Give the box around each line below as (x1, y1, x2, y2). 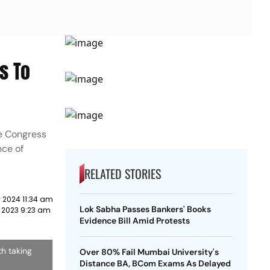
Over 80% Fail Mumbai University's (79, 246, 219, 257)
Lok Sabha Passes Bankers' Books (79, 204, 211, 215)
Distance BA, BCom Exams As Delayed (79, 258, 231, 269)
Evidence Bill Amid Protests (79, 215, 190, 226)
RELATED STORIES (84, 165, 161, 183)
